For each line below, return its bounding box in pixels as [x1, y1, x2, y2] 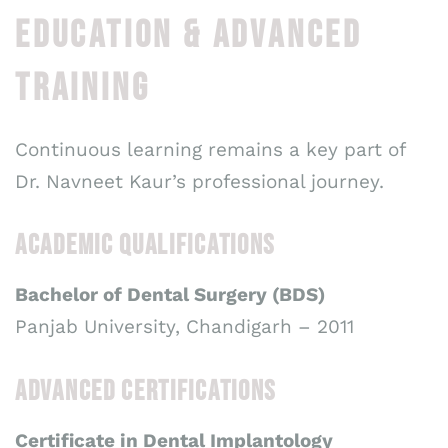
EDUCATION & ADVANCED [15, 12, 362, 58]
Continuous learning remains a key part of [15, 137, 405, 161]
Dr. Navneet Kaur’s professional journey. [15, 169, 384, 193]
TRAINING [15, 65, 151, 111]
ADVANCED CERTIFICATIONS [15, 374, 277, 408]
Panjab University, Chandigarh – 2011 [15, 315, 354, 339]
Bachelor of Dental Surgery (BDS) [15, 283, 325, 307]
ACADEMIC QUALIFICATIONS [15, 229, 276, 263]
